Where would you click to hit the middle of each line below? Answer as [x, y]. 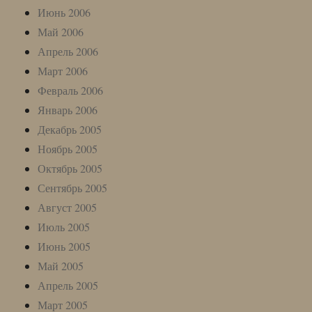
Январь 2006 [68, 109]
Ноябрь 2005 [68, 148]
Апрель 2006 [68, 51]
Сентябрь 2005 [73, 187]
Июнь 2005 [64, 246]
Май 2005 [61, 265]
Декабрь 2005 [70, 129]
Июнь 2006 [64, 12]
